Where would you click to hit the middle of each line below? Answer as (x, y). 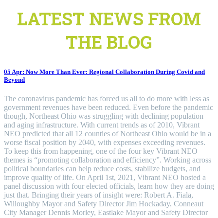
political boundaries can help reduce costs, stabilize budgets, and (102, 169)
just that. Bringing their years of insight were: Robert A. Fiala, (99, 195)
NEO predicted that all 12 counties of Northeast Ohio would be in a (108, 134)
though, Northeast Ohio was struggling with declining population (104, 116)
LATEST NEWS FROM (109, 18)
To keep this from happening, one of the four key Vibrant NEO (101, 151)
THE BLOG (109, 42)
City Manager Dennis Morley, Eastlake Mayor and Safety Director (106, 212)
